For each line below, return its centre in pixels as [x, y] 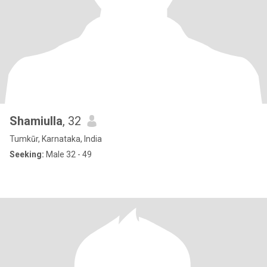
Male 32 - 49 [68, 154]
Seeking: [27, 154]
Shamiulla [36, 121]
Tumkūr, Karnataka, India [56, 139]
